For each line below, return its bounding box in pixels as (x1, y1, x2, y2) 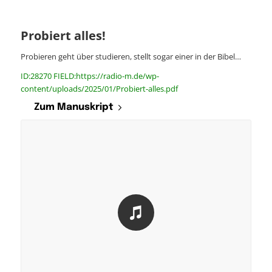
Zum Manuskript (33, 102, 114, 113)
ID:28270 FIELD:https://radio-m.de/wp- (20, 70, 159, 82)
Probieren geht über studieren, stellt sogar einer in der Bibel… (20, 51, 241, 63)
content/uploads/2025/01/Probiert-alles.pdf (20, 83, 178, 95)
